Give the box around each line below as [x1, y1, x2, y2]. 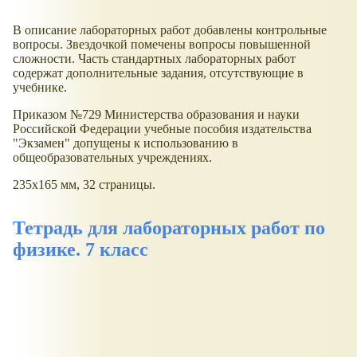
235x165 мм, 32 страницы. [13, 177, 155, 191]
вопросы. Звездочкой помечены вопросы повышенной [13, 37, 311, 51]
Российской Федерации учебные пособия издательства [13, 121, 312, 135]
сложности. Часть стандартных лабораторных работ [13, 51, 296, 65]
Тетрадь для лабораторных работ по [13, 217, 325, 238]
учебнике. [13, 80, 67, 94]
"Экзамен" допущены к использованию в [13, 135, 238, 150]
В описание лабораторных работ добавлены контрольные [13, 22, 327, 37]
